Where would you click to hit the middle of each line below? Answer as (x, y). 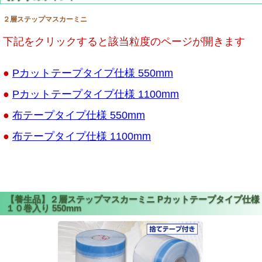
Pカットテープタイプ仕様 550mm (93, 73)
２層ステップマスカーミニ (45, 20)
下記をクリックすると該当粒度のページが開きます (124, 42)
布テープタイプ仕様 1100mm (82, 137)
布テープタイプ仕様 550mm (79, 116)
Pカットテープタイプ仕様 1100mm (96, 94)
